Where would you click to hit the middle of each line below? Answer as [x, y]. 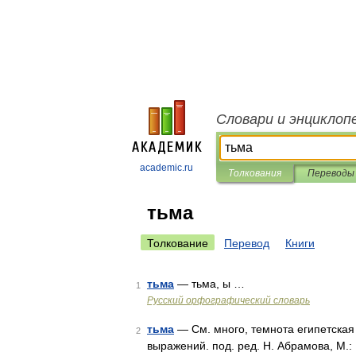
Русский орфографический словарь [228, 300]
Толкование [178, 243]
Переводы [331, 173]
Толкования [255, 173]
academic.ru [166, 168]
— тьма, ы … [209, 284]
